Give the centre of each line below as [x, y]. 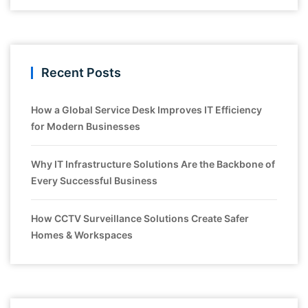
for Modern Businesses [86, 126]
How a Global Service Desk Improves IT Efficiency [146, 110]
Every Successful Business [94, 181]
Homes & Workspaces [82, 235]
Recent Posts [81, 73]
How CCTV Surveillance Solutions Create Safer [140, 219]
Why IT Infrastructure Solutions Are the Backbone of [153, 164]
